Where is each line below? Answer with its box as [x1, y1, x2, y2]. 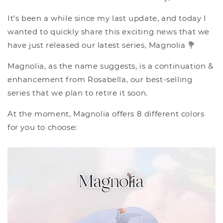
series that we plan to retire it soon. [7, 88, 148, 98]
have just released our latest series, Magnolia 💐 [7, 40, 196, 50]
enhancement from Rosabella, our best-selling [7, 75, 193, 84]
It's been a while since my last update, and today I [7, 13, 207, 23]
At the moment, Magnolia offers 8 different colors [7, 109, 205, 118]
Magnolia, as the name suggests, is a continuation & [7, 61, 214, 71]
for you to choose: [7, 122, 77, 132]
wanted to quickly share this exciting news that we [7, 27, 210, 36]
